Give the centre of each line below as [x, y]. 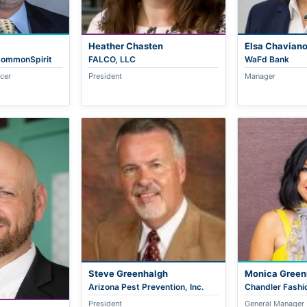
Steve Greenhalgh [128, 273]
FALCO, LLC [112, 60]
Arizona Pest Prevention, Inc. [146, 287]
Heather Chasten [126, 46]
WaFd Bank [267, 60]
